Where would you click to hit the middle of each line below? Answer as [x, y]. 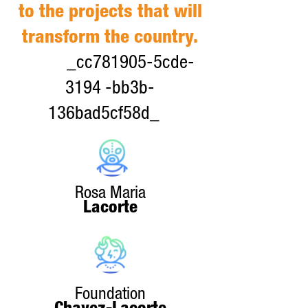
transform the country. [110, 39]
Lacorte [110, 209]
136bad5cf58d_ [110, 115]
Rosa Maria [110, 194]
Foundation [110, 295]
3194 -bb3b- [110, 90]
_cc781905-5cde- [110, 64]
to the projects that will [110, 13]
